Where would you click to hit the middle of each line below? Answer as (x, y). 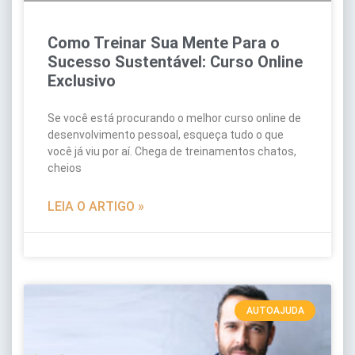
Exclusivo (82, 80)
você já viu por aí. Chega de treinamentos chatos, (172, 151)
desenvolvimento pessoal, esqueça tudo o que (166, 134)
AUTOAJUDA (275, 311)
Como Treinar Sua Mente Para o (164, 42)
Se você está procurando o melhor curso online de (174, 118)
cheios (65, 168)
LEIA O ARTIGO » (96, 206)
